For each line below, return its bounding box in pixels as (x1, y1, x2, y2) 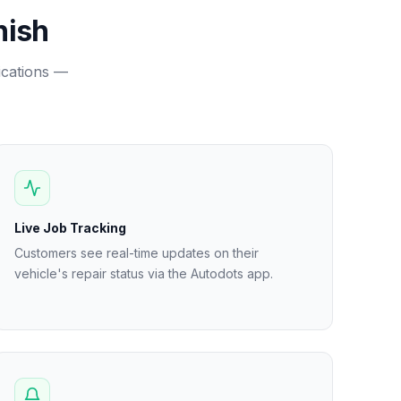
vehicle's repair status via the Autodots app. (13, 266, 273, 281)
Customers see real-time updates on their (13, 245, 259, 260)
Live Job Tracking (13, 220, 126, 235)
